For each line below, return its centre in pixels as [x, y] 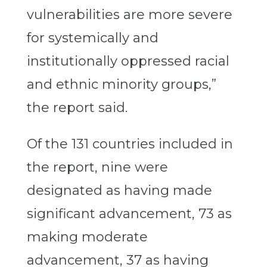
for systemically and [92, 38]
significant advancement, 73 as [129, 214]
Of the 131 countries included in [130, 144]
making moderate [87, 237]
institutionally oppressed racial [128, 61]
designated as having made [119, 191]
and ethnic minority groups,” [121, 85]
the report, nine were [97, 167]
